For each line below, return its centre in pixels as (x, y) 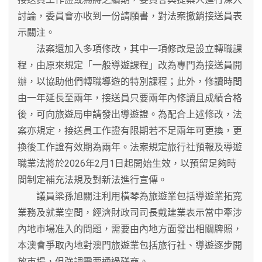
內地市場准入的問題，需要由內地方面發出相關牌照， (130, 229)
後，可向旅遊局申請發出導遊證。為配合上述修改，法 (130, 114)
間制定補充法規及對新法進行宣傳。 (92, 180)
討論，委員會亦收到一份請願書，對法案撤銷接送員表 (130, 16)
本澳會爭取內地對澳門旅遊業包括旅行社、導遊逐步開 (130, 245)
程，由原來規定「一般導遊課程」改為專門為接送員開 (130, 65)
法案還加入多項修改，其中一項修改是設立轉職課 (130, 49)
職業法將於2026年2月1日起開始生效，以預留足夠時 (127, 163)
